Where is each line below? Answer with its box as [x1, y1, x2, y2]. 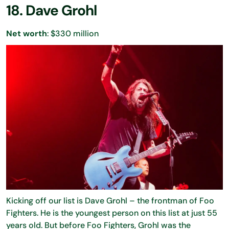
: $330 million [47, 28, 99, 39]
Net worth [6, 28, 47, 39]
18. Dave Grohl [6, 1, 97, 20]
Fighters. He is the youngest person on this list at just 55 [6, 207, 217, 218]
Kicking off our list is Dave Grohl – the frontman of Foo [6, 195, 214, 206]
